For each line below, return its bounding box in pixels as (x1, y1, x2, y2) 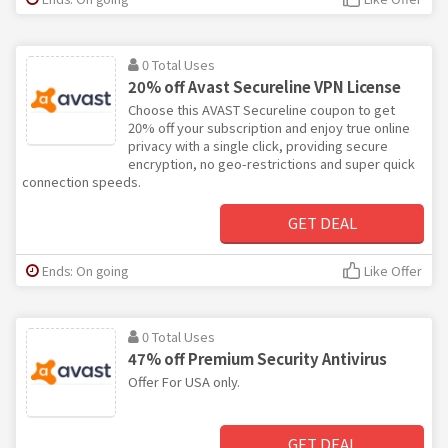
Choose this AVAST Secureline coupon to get (128, 99, 395, 119)
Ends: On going (42, 260, 128, 280)
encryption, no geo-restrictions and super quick (128, 153, 415, 173)
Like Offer (364, 260, 422, 280)
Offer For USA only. (128, 371, 240, 391)
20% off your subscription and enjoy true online (128, 117, 410, 137)
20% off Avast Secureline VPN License (128, 75, 401, 97)
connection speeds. (22, 171, 141, 191)
